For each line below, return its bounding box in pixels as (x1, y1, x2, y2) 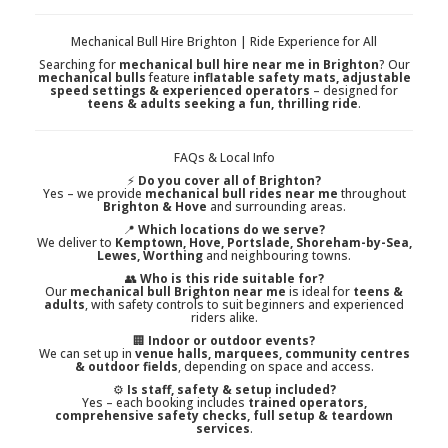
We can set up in (38, 345, 135, 363)
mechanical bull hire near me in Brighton (118, 56, 379, 74)
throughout (337, 185, 406, 203)
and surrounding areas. (206, 198, 346, 216)
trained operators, (247, 394, 367, 412)
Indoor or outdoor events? (148, 332, 315, 350)
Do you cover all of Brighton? (138, 172, 321, 190)
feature (145, 69, 193, 87)
